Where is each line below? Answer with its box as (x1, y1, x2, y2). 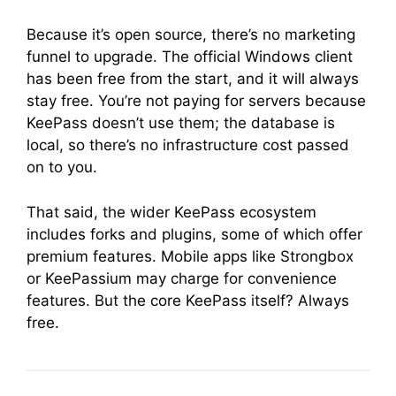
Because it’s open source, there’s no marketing (27, 26, 355, 43)
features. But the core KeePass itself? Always (27, 291, 349, 309)
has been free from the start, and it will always (27, 70, 359, 88)
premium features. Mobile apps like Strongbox (27, 247, 354, 265)
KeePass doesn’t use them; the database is (27, 114, 335, 132)
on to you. (27, 158, 97, 176)
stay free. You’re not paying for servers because (27, 92, 366, 110)
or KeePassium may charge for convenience (27, 269, 337, 287)
